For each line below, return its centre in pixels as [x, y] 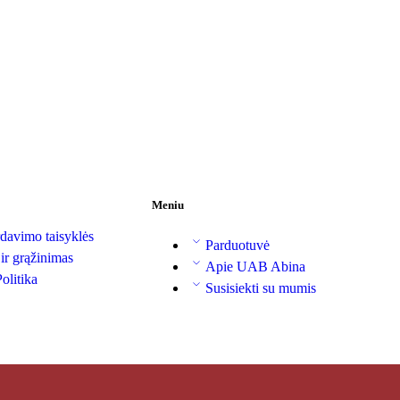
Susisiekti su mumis [261, 288]
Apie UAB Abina [255, 267]
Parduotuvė [237, 246]
